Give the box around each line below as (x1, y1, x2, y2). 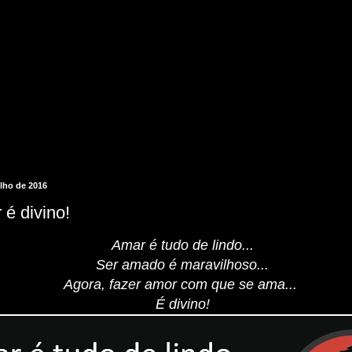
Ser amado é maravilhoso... (96, 257, 269, 273)
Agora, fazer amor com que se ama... (64, 277, 301, 293)
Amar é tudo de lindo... (111, 237, 254, 254)
